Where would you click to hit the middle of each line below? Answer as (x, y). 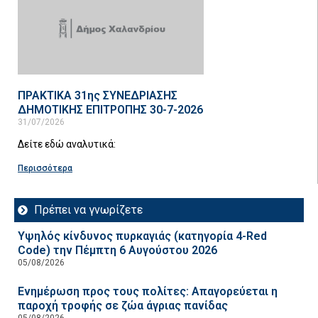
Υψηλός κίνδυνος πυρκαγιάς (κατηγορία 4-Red (142, 236)
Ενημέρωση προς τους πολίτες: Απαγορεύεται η (148, 291)
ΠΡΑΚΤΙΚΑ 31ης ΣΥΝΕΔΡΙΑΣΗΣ (98, 95)
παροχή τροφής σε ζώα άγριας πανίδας (123, 305)
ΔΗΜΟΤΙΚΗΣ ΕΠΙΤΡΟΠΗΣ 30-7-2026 (110, 109)
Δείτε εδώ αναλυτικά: (68, 144)
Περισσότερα (45, 168)
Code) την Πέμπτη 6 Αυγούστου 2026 (117, 250)
